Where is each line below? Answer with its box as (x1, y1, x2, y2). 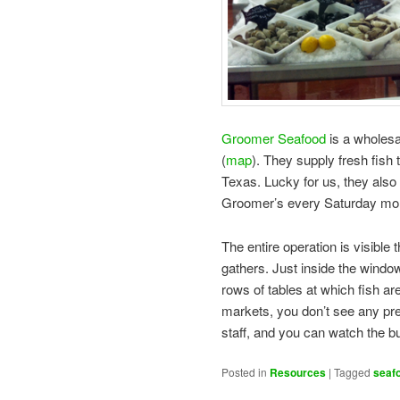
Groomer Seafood (221, 129, 326, 148)
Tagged (334, 364, 371, 380)
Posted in (221, 364, 267, 380)
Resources (270, 364, 326, 381)
